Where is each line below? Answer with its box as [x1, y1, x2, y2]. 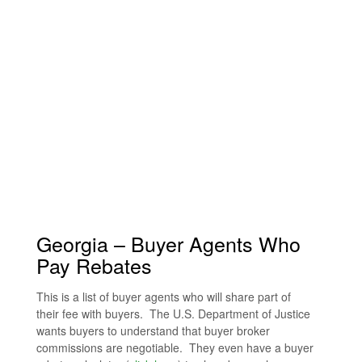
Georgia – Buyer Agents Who [36, 229, 301, 259]
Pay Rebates [36, 250, 152, 280]
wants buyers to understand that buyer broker [36, 322, 270, 339]
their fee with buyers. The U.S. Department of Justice [36, 305, 310, 322]
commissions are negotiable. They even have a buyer [36, 339, 314, 356]
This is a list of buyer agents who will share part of [36, 288, 291, 305]
